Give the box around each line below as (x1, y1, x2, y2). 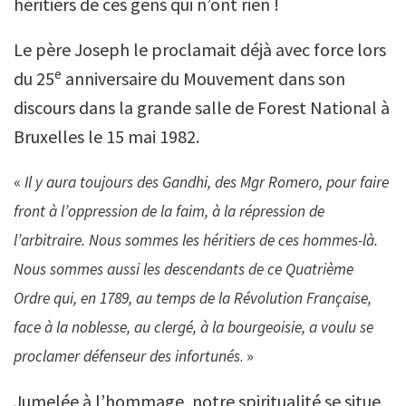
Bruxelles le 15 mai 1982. (14, 125, 199, 148)
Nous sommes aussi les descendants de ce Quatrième (14, 259, 353, 279)
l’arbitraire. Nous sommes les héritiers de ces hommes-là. (14, 230, 378, 250)
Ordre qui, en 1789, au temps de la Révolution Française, (14, 288, 372, 308)
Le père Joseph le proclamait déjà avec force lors (14, 38, 386, 61)
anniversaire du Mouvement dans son (62, 67, 345, 90)
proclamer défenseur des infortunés (14, 346, 240, 366)
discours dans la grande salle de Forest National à (14, 96, 390, 119)
